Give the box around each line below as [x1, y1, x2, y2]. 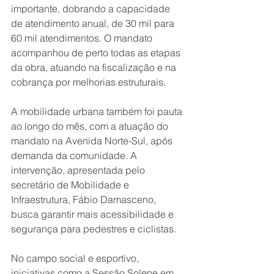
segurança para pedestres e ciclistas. [11, 223, 176, 235]
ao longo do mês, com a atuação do [11, 120, 171, 132]
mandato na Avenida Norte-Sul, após [11, 135, 175, 147]
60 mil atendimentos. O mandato [11, 32, 155, 44]
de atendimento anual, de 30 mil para [11, 17, 177, 29]
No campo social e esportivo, [11, 252, 141, 264]
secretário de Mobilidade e [11, 179, 131, 191]
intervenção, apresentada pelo [11, 164, 147, 176]
